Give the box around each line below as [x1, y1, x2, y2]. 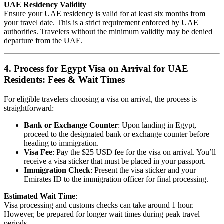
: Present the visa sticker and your [90, 166, 196, 175]
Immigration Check [24, 166, 90, 175]
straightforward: [4, 104, 54, 113]
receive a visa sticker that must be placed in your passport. [24, 157, 206, 166]
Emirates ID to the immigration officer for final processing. [24, 175, 208, 184]
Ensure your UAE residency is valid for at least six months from [4, 9, 205, 18]
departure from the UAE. [4, 36, 83, 45]
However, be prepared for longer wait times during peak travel [4, 210, 200, 219]
